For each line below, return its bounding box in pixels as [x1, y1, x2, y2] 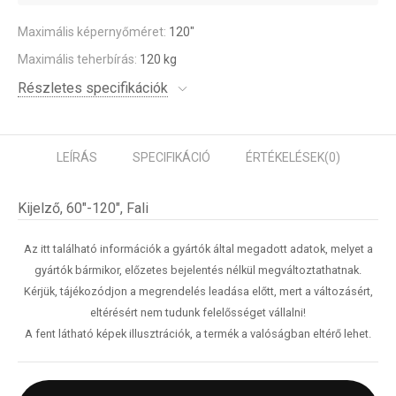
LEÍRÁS [56, 150, 97, 164]
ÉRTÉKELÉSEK [245, 150, 324, 164]
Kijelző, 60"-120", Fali [18, 200, 148, 217]
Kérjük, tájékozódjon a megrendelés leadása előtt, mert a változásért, [23, 285, 373, 298]
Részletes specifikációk [18, 80, 168, 96]
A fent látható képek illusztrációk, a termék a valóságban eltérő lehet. [25, 327, 371, 340]
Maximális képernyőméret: [18, 25, 169, 39]
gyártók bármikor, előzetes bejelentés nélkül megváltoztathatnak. [34, 263, 362, 277]
